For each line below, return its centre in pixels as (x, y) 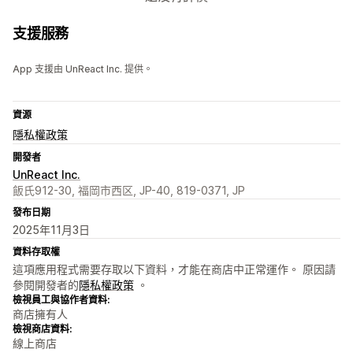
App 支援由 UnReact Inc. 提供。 (83, 69)
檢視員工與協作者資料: (61, 300)
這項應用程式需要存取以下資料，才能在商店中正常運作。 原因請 (174, 269)
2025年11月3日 (51, 230)
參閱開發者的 (46, 285)
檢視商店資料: (42, 329)
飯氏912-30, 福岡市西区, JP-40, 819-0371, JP (129, 191)
